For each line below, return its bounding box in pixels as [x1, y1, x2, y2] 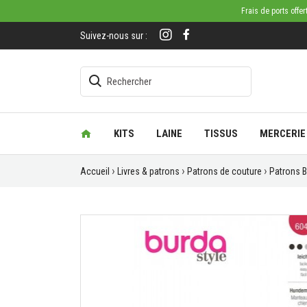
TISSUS [204, 127, 238, 140]
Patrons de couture [187, 165, 262, 177]
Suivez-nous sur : [80, 30, 147, 41]
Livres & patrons [117, 165, 180, 177]
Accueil [80, 165, 110, 177]
